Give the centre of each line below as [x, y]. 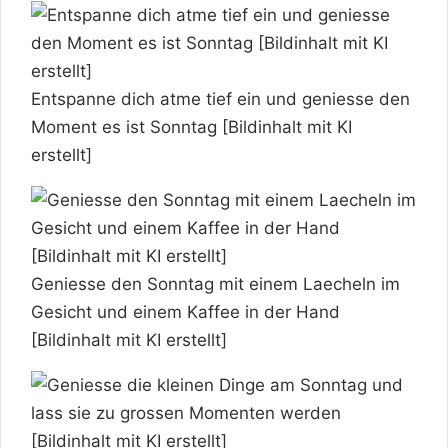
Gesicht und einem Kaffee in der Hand [185, 311]
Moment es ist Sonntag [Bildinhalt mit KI [191, 126]
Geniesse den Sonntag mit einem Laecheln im [215, 283]
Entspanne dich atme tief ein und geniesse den [220, 98]
